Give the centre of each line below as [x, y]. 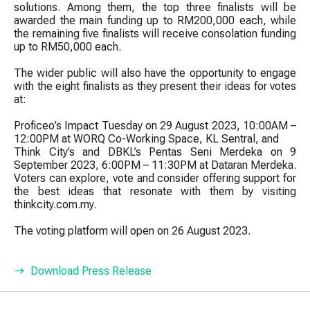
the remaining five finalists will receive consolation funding [155, 34]
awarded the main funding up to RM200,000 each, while [155, 20]
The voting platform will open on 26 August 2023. [132, 231]
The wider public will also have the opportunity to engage [155, 73]
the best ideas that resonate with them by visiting [155, 191]
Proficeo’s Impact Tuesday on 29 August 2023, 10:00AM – [155, 126]
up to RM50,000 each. [67, 47]
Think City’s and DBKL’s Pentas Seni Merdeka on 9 [155, 152]
